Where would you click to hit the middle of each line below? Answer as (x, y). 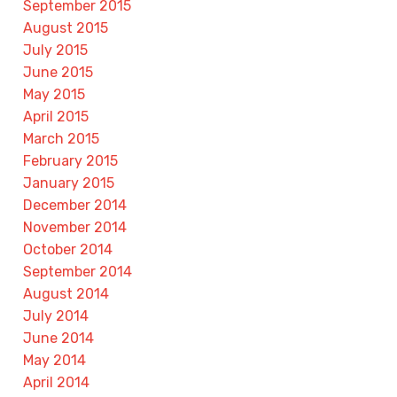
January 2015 (69, 183)
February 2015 (70, 161)
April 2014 (56, 383)
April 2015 (56, 117)
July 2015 (55, 51)
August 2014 (66, 294)
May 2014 (54, 361)
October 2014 (68, 250)
